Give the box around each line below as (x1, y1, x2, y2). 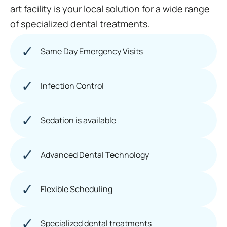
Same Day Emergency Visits (41, 45, 143, 57)
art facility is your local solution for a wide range (10, 3, 210, 15)
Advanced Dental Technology (41, 148, 149, 160)
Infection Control (41, 80, 104, 91)
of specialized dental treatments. (10, 18, 150, 30)
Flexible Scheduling (41, 183, 112, 195)
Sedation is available (41, 114, 116, 126)
